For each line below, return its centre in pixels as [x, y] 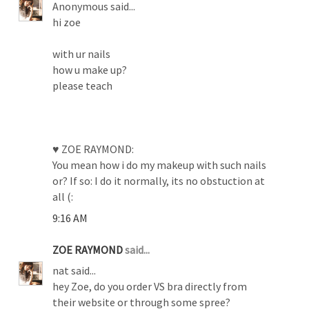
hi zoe [67, 22]
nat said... [74, 270]
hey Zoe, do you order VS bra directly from [150, 286]
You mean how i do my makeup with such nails [160, 165]
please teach [83, 85]
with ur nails [82, 53]
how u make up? [90, 69]
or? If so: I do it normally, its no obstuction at [159, 180]
